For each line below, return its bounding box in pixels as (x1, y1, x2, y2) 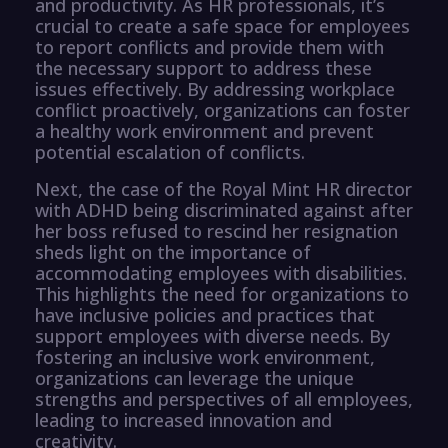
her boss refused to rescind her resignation (35, 218, 398, 243)
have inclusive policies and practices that (35, 302, 375, 327)
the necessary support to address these (35, 55, 372, 80)
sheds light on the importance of (35, 239, 311, 264)
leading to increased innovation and (35, 407, 332, 432)
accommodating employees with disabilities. (35, 260, 407, 285)
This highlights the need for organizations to (35, 281, 409, 306)
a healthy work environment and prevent (35, 118, 374, 143)
